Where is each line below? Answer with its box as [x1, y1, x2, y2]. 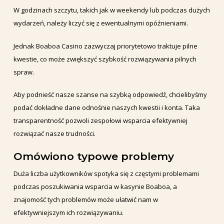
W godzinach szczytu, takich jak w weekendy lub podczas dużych [13, 5, 210, 15]
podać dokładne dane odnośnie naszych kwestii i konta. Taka [13, 103, 200, 112]
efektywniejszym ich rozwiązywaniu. [13, 207, 123, 217]
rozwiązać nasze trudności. [13, 129, 95, 138]
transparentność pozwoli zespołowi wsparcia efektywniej [13, 116, 187, 125]
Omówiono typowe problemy [13, 149, 174, 162]
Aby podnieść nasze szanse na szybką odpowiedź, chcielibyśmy [13, 90, 207, 99]
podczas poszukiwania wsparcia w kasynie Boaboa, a [13, 181, 177, 191]
